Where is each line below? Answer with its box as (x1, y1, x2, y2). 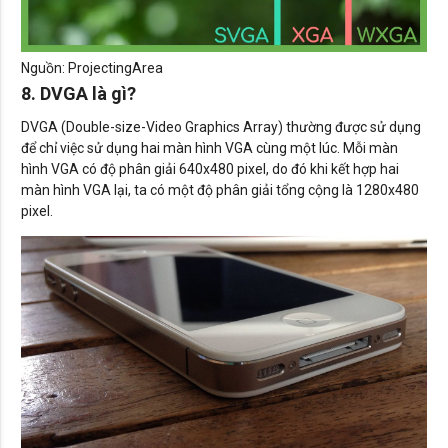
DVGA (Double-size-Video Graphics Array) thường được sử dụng (21, 118, 421, 135)
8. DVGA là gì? (21, 82, 136, 104)
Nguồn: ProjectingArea (21, 59, 163, 76)
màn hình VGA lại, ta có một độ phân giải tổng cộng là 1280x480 (21, 181, 419, 198)
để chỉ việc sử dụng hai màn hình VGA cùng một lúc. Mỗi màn (21, 139, 398, 156)
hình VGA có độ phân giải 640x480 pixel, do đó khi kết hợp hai (21, 160, 399, 177)
